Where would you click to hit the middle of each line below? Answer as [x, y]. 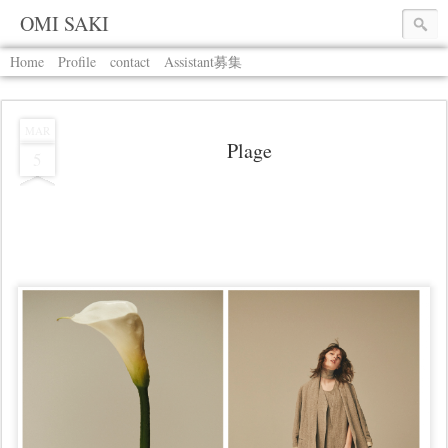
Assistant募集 [203, 61]
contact [130, 61]
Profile [77, 61]
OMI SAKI [64, 23]
